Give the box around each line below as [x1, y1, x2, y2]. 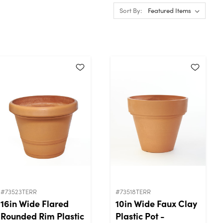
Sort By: [119, 6, 142, 15]
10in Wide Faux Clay [115, 197, 197, 210]
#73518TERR [115, 186, 151, 196]
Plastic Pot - [115, 209, 165, 222]
